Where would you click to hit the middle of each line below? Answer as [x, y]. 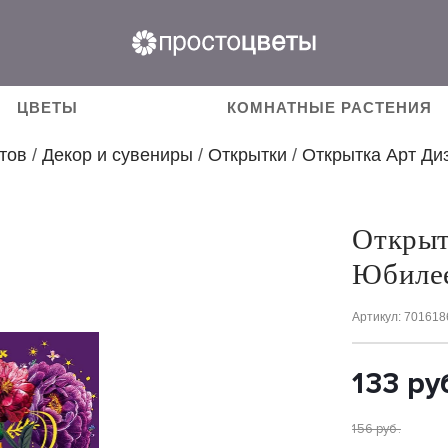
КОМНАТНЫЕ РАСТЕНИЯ [330, 107]
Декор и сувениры [117, 155]
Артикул [375, 317]
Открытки [247, 155]
